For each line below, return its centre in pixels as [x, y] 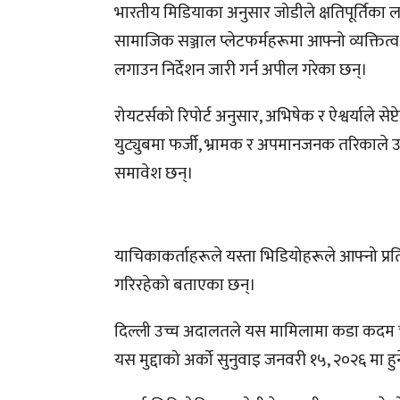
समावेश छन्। [154, 173]
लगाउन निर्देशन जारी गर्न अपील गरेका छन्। [242, 70]
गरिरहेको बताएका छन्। [186, 285]
